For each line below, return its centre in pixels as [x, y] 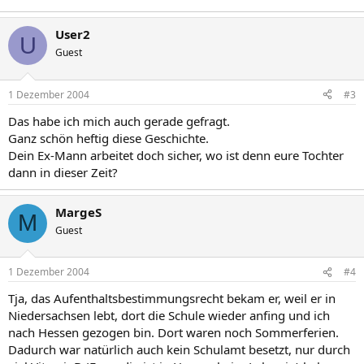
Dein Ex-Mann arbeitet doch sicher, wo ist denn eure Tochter [176, 155]
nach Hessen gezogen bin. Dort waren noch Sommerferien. [173, 332]
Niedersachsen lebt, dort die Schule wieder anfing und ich [169, 315]
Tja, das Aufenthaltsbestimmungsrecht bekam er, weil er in [172, 298]
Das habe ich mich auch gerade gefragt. [119, 121]
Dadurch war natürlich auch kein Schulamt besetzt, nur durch [179, 349]
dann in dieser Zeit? [63, 172]
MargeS [78, 212]
